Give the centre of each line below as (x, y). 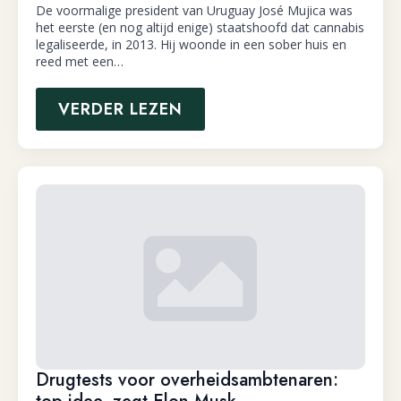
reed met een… (80, 62)
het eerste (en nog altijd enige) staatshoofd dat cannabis (200, 28)
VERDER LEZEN (120, 110)
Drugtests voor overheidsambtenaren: (187, 380)
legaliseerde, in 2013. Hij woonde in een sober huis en (191, 45)
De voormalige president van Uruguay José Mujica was (194, 11)
